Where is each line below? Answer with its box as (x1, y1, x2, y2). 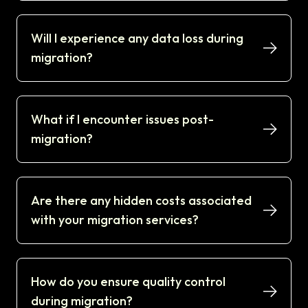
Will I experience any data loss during (31, 30, 243, 46)
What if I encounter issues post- (31, 111, 214, 127)
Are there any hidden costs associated (31, 192, 252, 208)
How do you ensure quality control (31, 273, 225, 289)
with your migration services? (31, 211, 199, 228)
